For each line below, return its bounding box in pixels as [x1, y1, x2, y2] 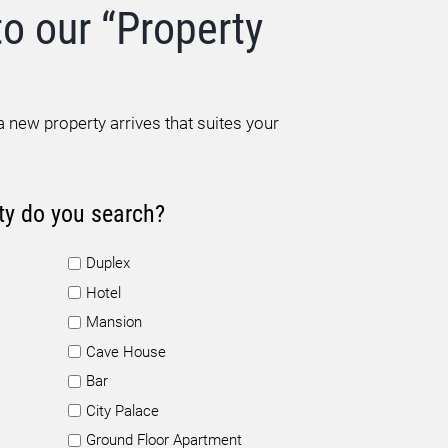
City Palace [86, 401, 159, 420]
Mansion [86, 313, 142, 331]
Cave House [86, 342, 166, 361]
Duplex [86, 254, 130, 272]
